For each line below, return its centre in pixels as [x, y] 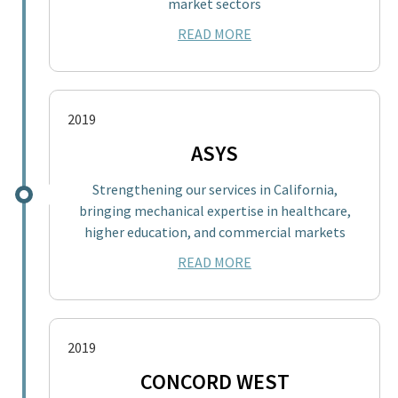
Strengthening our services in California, [215, 189]
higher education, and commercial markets [215, 231]
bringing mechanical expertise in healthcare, [215, 210]
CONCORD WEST [215, 381]
